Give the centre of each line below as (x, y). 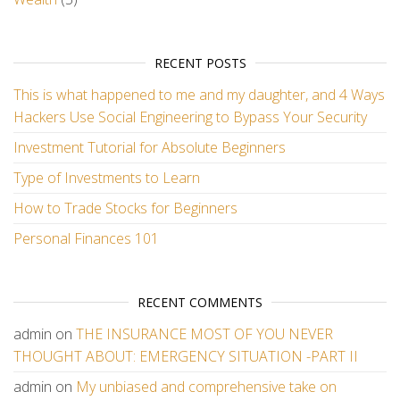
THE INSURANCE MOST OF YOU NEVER (204, 334)
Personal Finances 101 (86, 238)
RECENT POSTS (200, 63)
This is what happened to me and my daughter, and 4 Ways (199, 95)
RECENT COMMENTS (200, 302)
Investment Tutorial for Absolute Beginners (150, 147)
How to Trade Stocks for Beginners (125, 208)
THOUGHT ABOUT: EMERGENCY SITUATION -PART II (186, 356)
